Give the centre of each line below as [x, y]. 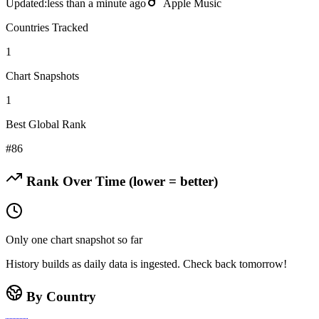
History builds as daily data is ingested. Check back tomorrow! [146, 264]
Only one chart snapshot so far [74, 240]
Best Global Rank [46, 124]
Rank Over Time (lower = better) [120, 181]
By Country [59, 297]
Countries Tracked [47, 27]
